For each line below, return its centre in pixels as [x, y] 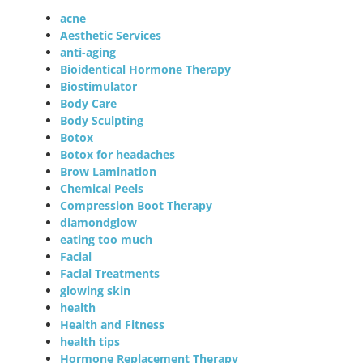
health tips [90, 341]
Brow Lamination [109, 171]
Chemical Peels [102, 188]
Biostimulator [99, 86]
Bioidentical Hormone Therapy [146, 69]
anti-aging [88, 52]
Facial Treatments [110, 273]
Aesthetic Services [111, 35]
